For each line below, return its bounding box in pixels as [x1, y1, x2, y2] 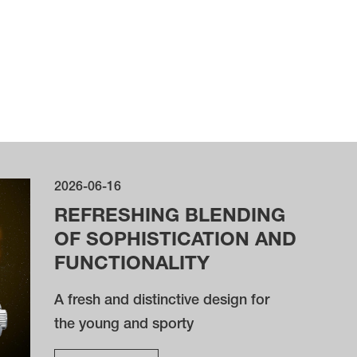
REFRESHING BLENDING [54, 208, 286, 227]
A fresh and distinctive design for [54, 294, 270, 308]
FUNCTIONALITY [54, 256, 210, 275]
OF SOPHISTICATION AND [54, 232, 297, 251]
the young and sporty [54, 318, 194, 332]
